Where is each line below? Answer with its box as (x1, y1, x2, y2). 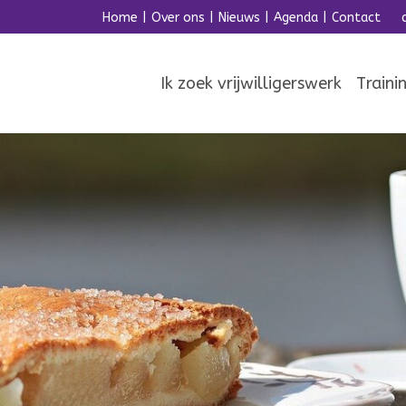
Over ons (151, 10, 205, 25)
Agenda (274, 10, 318, 25)
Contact (332, 10, 381, 25)
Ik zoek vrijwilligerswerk (160, 73, 342, 93)
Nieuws (218, 10, 260, 25)
